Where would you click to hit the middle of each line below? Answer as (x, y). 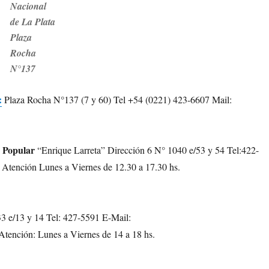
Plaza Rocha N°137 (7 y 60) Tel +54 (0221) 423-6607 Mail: (118, 99)
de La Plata (33, 22)
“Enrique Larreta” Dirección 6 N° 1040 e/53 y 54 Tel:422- (147, 150)
